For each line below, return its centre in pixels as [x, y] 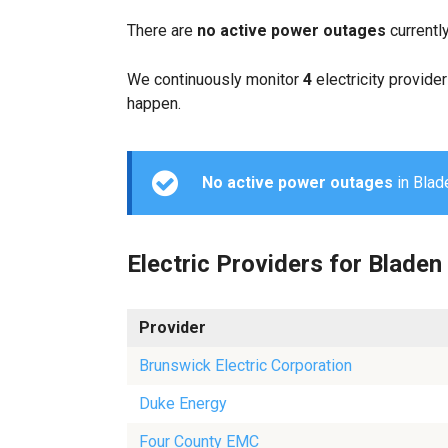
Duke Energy [183, 403]
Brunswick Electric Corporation [245, 365]
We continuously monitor [215, 79]
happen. [154, 103]
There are [162, 30]
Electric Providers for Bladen [284, 264]
